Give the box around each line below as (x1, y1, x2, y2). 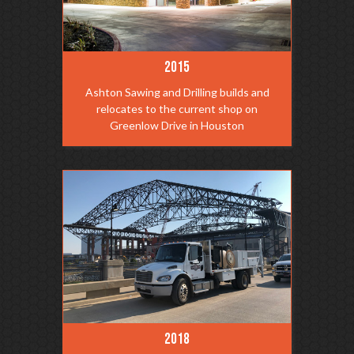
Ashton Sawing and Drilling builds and (85, 85, 269, 100)
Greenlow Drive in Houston (110, 119, 244, 133)
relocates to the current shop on (96, 102, 258, 116)
